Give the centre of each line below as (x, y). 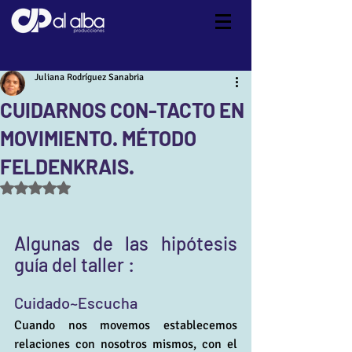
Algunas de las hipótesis (126, 243)
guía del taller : (74, 264)
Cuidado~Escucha (77, 302)
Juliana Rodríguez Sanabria (89, 77)
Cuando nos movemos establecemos (126, 325)
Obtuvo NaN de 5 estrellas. (106, 187)
